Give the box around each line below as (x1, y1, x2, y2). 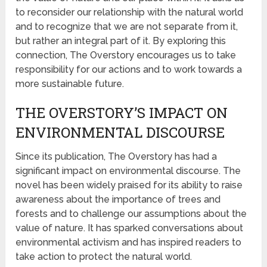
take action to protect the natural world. (15, 250, 193, 262)
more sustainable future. (15, 77, 125, 89)
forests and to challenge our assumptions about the (15, 207, 247, 219)
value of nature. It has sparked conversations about (15, 222, 244, 234)
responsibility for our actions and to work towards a (15, 63, 243, 75)
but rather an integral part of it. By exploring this (15, 35, 226, 46)
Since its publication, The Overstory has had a (15, 150, 218, 162)
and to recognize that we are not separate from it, (15, 20, 238, 32)
